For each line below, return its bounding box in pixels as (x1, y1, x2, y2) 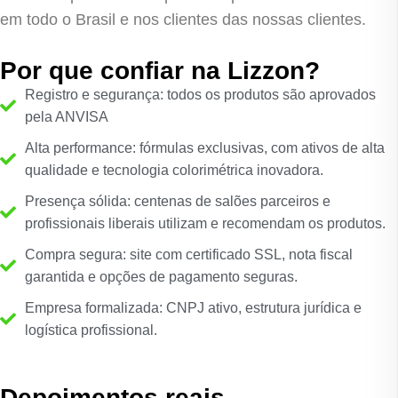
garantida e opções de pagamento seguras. (24, 268, 298, 284)
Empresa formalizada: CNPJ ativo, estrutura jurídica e (24, 299, 362, 315)
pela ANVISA (24, 108, 112, 124)
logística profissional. (24, 322, 157, 338)
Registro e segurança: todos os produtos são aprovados (24, 86, 376, 102)
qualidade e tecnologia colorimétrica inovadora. (24, 162, 323, 178)
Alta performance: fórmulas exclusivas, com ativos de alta (24, 139, 385, 155)
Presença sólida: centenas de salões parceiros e (24, 193, 330, 209)
